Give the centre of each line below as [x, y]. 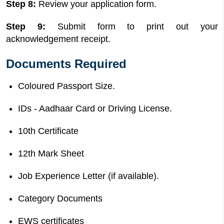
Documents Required [66, 64]
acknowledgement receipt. [58, 39]
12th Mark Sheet [51, 153]
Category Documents [60, 198]
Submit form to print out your [138, 26]
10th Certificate [48, 131]
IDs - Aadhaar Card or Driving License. [95, 108]
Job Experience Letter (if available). [88, 176]
